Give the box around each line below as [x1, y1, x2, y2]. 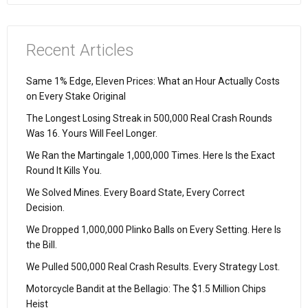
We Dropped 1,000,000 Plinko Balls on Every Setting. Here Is [26, 223, 281, 235]
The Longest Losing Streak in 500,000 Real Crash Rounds [26, 112, 272, 124]
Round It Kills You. [26, 164, 102, 176]
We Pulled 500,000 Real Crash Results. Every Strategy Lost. [26, 261, 280, 272]
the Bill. [26, 239, 57, 250]
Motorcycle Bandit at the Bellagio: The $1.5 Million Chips [26, 283, 266, 294]
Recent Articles [26, 40, 134, 60]
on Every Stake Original [26, 90, 126, 102]
